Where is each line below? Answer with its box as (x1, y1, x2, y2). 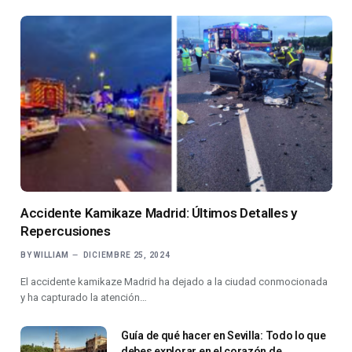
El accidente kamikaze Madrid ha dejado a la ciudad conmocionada (20, 275, 328, 288)
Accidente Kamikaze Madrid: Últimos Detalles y (20, 204, 297, 221)
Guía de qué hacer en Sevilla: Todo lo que (121, 328, 326, 342)
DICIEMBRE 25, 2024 (82, 250, 170, 259)
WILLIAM (34, 250, 70, 259)
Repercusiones (20, 222, 111, 239)
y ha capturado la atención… (20, 291, 147, 303)
